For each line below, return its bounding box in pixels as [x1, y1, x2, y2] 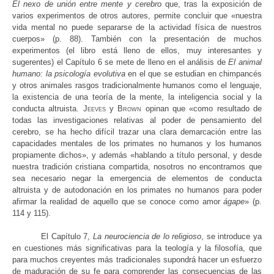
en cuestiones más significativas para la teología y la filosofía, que [12, 243, 262, 253]
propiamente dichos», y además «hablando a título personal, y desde [12, 150, 262, 160]
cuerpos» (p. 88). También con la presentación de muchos [12, 34, 262, 44]
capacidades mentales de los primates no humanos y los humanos [12, 139, 262, 149]
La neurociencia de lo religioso [92, 232, 202, 242]
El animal [228, 57, 262, 67]
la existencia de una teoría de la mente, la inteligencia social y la [12, 92, 262, 102]
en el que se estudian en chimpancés [125, 69, 262, 79]
